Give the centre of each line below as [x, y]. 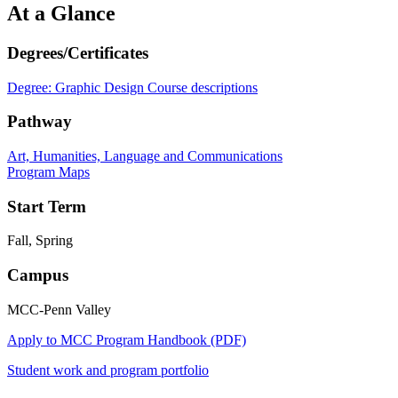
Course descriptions [203, 87]
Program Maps [48, 171]
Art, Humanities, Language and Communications [145, 155]
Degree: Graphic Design [77, 87]
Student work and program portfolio [108, 370]
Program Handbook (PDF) [171, 339]
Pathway [40, 122]
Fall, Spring [40, 241]
